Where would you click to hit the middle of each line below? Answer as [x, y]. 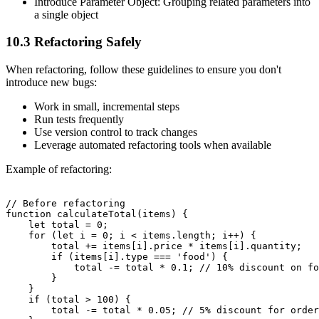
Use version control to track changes [116, 132]
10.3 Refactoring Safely [74, 42]
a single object [66, 14]
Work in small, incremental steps [107, 106]
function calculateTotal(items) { [97, 214]
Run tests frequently [79, 119]
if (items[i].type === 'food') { [117, 256]
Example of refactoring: [59, 169]
